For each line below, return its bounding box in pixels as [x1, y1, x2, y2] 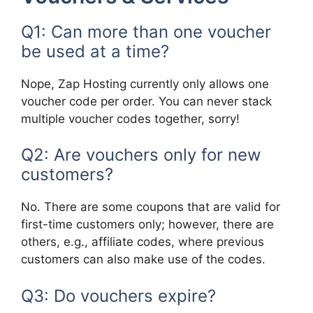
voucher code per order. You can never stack [21, 94, 272, 108]
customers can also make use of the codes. [21, 252, 265, 266]
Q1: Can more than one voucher [21, 21, 271, 42]
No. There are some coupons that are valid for [21, 200, 280, 214]
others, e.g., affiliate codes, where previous [21, 235, 264, 249]
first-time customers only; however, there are [21, 217, 274, 231]
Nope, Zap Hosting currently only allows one [21, 76, 269, 91]
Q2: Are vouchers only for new [21, 145, 261, 165]
